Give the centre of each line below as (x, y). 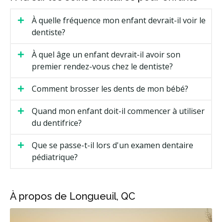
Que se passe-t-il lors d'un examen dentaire (112, 145)
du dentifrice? (57, 123)
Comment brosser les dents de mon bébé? (110, 89)
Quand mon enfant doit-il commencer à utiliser (118, 111)
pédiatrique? (55, 157)
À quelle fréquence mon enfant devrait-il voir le (119, 21)
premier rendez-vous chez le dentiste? (102, 67)
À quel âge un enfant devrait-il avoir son (106, 55)
